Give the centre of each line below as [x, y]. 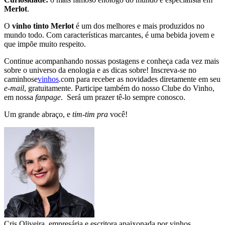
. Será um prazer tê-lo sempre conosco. [123, 97]
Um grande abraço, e [38, 115]
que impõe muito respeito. [45, 44]
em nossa [20, 97]
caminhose [21, 79]
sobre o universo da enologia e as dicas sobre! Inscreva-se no [100, 70]
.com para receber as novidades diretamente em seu [140, 79]
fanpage [48, 97]
